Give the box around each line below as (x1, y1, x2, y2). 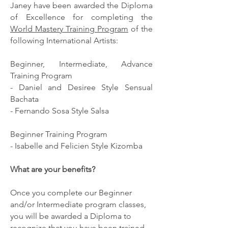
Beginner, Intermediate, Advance (10, 59, 153, 69)
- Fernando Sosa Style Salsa (10, 106, 109, 116)
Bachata (10, 94, 39, 104)
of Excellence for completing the (10, 12, 153, 22)
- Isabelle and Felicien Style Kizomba (10, 141, 142, 151)
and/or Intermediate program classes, (10, 199, 146, 209)
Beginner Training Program (10, 129, 107, 139)
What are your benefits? (10, 164, 95, 174)
